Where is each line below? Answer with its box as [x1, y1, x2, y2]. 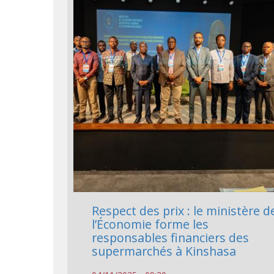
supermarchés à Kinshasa [92, 243, 237, 260]
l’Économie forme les [92, 216, 209, 233]
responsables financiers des [92, 229, 250, 246]
